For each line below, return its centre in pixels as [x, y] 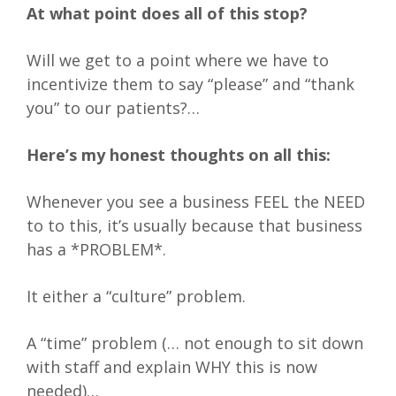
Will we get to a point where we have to [178, 61]
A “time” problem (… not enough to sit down [195, 343]
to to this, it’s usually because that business [194, 226]
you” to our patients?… [113, 108]
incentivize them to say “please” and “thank [190, 84]
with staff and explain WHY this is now [172, 367]
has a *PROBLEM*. [96, 250]
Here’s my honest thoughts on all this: [179, 155]
